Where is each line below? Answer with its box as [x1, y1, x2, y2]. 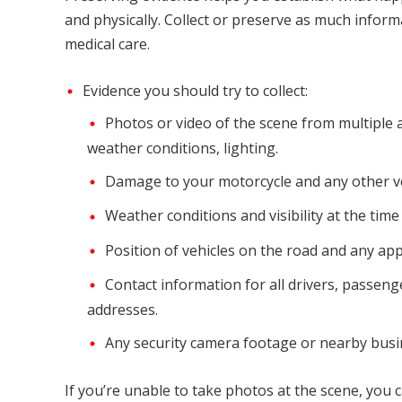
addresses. [87, 300, 158, 320]
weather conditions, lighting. [87, 138, 278, 159]
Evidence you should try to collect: [83, 80, 308, 100]
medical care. [65, 33, 150, 54]
